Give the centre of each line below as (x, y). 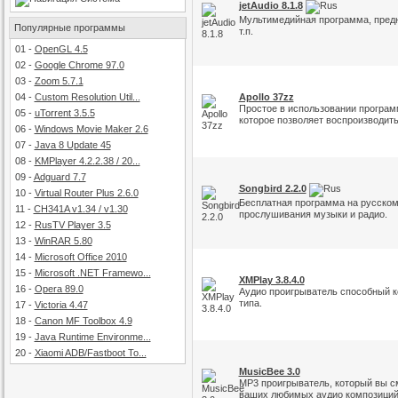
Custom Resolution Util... (87, 97)
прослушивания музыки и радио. (313, 214)
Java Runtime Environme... (92, 337)
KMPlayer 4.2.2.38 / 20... (87, 161)
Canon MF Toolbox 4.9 (83, 321)
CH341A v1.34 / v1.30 (80, 209)
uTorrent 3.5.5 (64, 113)
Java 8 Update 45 (72, 145)
